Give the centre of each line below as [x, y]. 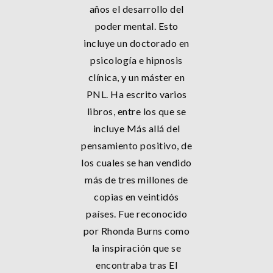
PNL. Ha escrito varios [136, 94]
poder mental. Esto [136, 26]
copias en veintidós [136, 197]
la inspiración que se [136, 248]
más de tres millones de [136, 179]
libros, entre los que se [136, 111]
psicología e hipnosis [136, 60]
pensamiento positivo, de [136, 145]
